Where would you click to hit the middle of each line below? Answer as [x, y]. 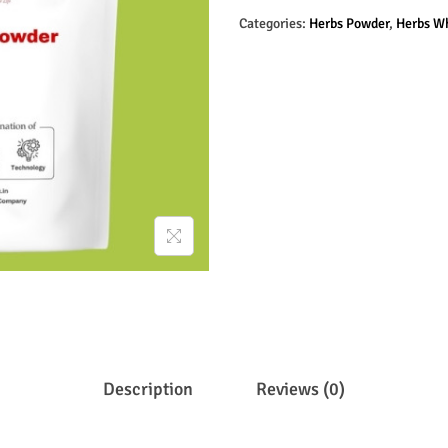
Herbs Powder [349, 24]
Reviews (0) [300, 389]
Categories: [274, 24]
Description [148, 389]
